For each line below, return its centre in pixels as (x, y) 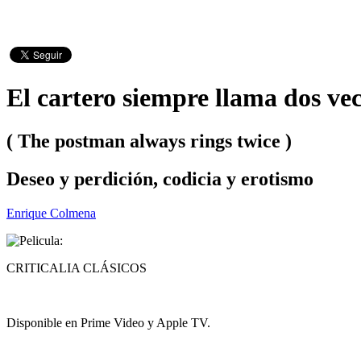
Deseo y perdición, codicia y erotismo (160, 178)
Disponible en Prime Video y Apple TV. (108, 322)
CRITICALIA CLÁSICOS (77, 268)
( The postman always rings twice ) (149, 141)
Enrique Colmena (51, 213)
